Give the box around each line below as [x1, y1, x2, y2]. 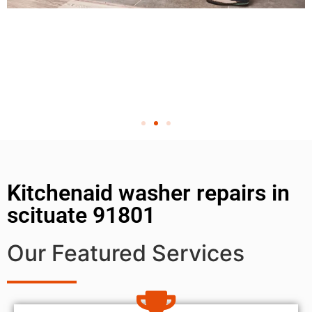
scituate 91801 [7, 201, 155, 228]
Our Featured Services [7, 239, 244, 267]
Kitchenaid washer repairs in [7, 179, 290, 206]
